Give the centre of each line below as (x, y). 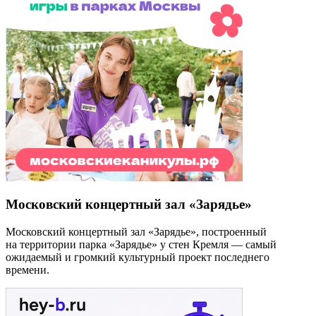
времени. (28, 270)
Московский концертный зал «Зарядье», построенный (136, 232)
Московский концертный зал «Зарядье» (129, 205)
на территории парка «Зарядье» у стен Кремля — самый (141, 245)
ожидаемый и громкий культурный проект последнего (138, 257)
